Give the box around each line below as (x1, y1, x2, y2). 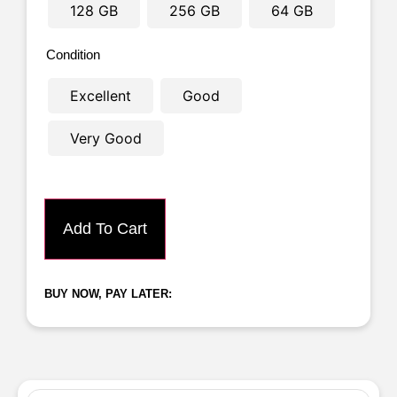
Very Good (70, 129, 142, 147)
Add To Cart (63, 220, 147, 237)
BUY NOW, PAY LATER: (44, 287, 172, 300)
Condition (46, 46, 100, 62)
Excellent (70, 87, 131, 105)
